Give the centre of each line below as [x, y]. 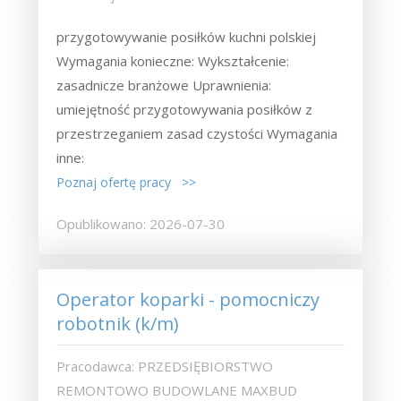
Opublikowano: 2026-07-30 [141, 223]
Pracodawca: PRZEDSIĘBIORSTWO [165, 366]
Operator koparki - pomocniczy [188, 299]
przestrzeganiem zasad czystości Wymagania [197, 133]
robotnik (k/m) [118, 323]
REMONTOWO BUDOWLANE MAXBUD [177, 390]
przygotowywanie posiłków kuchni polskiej [187, 36]
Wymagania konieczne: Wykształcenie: [173, 60]
